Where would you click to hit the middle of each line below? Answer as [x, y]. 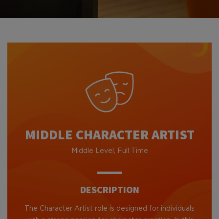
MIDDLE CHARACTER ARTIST [109, 134]
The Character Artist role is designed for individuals [109, 209]
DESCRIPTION [109, 189]
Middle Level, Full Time [109, 151]
